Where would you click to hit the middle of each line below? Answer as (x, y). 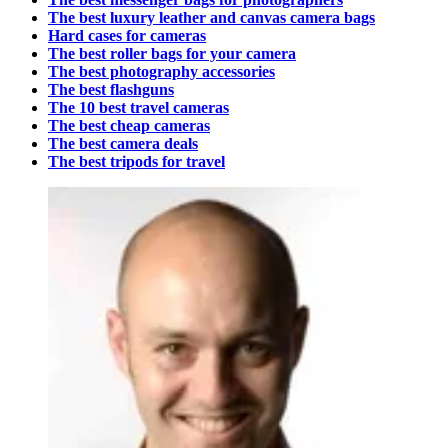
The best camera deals (123, 144)
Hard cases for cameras (127, 36)
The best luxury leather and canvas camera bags (211, 18)
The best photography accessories (161, 72)
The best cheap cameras (129, 126)
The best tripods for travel (136, 162)
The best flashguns (111, 90)
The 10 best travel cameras (138, 108)
